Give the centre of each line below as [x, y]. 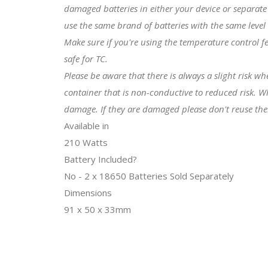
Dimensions [88, 192]
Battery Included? [100, 159]
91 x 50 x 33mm [98, 209]
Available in [86, 125]
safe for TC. [86, 58]
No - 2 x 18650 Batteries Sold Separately [149, 176]
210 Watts [86, 142]
